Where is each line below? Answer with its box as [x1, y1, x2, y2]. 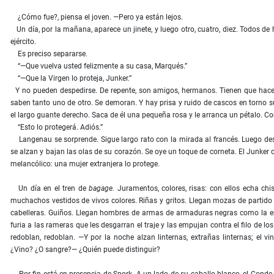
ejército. [10, 37, 36, 46]
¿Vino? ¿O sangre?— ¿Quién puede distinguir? [10, 245, 160, 254]
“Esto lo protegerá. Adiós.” [10, 123, 103, 132]
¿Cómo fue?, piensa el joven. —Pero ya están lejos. [10, 13, 183, 22]
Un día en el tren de [10, 184, 89, 193]
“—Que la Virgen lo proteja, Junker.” [10, 74, 131, 83]
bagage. [89, 184, 117, 193]
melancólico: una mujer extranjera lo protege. [10, 160, 160, 169]
